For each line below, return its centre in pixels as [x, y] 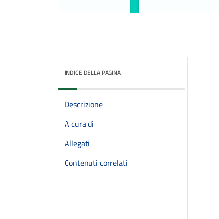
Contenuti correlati [96, 163]
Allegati [77, 143]
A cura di [79, 124]
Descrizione [84, 104]
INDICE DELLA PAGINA [93, 73]
